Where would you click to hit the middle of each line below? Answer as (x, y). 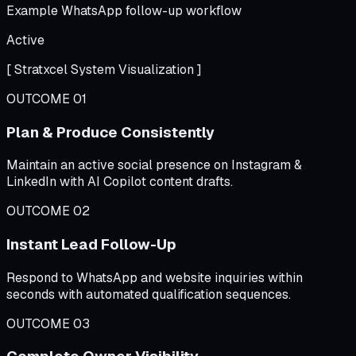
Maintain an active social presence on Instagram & (154, 165)
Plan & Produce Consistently (110, 132)
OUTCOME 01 (46, 99)
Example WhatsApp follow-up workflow (124, 10)
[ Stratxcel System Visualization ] (104, 69)
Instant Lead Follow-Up (91, 244)
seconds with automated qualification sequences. (149, 294)
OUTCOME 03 (48, 323)
